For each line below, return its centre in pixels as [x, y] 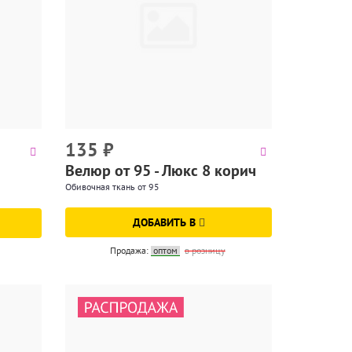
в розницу [205, 250]
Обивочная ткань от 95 [113, 186]
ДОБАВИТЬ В [165, 222]
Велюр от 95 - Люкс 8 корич [161, 170]
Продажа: [130, 250]
